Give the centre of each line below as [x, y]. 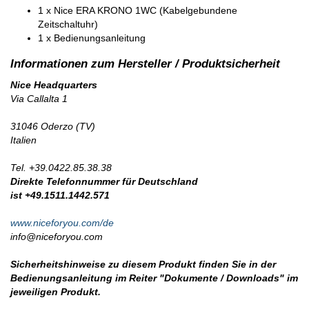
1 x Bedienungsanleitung [92, 38]
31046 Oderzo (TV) [53, 126]
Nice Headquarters [54, 84]
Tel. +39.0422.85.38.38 [61, 167]
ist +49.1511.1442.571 [60, 195]
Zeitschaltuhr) [68, 24]
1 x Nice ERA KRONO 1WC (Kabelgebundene [138, 10]
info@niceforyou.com [57, 236]
